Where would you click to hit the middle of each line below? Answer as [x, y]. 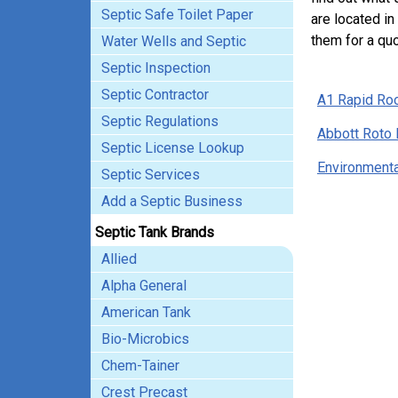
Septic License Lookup [173, 148]
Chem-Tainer [140, 366]
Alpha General [144, 286]
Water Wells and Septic [174, 41]
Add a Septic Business [172, 201]
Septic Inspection [156, 68]
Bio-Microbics [145, 339]
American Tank [146, 312]
